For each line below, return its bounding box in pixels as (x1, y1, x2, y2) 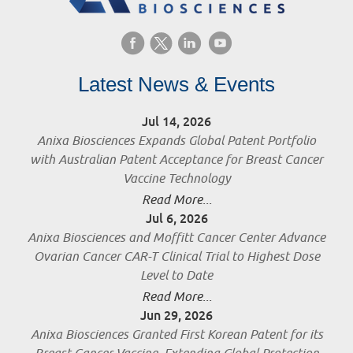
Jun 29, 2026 (140, 307, 213, 325)
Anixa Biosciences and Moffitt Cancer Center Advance (28, 230, 325, 247)
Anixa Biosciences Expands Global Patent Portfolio (37, 133, 316, 150)
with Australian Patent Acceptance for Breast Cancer (30, 152, 323, 169)
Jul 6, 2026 (145, 210, 208, 228)
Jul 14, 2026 (142, 113, 211, 131)
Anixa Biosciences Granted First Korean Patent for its (30, 327, 323, 344)
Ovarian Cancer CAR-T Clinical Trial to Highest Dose (33, 249, 320, 266)
